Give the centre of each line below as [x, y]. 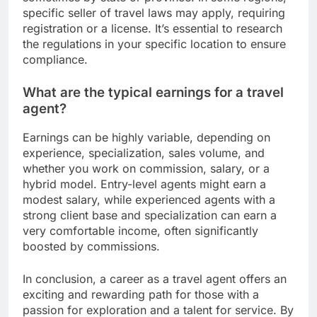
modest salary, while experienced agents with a [149, 200]
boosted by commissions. [91, 247]
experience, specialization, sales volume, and [144, 153]
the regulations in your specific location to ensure [154, 44]
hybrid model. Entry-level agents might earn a [144, 184]
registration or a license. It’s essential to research [152, 28]
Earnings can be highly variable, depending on [146, 138]
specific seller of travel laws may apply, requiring [154, 12]
